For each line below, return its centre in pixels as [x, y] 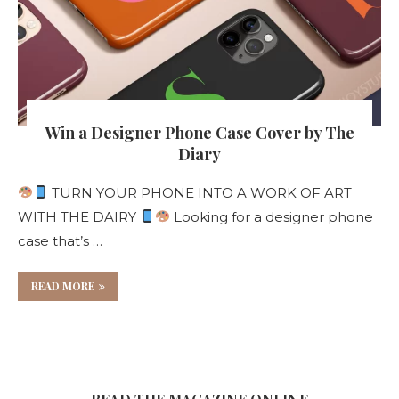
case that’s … [60, 240]
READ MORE [63, 285]
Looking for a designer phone [272, 216]
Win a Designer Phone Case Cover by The [199, 132]
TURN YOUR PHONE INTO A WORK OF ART [200, 192]
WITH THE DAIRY [79, 216]
